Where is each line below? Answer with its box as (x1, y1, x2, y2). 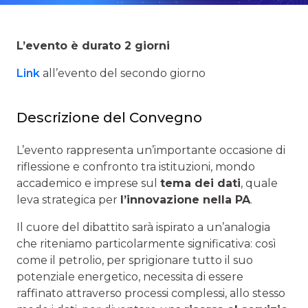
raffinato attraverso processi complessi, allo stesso (16, 287, 285, 300)
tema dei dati (160, 177, 241, 190)
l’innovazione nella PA (120, 193, 250, 207)
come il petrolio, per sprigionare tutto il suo (16, 254, 253, 267)
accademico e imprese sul (16, 177, 160, 190)
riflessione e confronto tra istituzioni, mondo (16, 160, 255, 174)
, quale (241, 177, 278, 190)
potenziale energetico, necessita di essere (16, 270, 243, 284)
